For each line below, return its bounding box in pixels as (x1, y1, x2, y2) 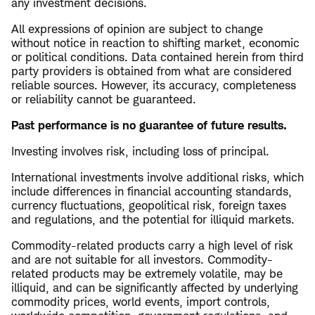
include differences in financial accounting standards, (11, 184, 292, 198)
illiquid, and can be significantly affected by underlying (11, 280, 298, 295)
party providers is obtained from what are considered (11, 63, 292, 78)
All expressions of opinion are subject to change (11, 21, 263, 36)
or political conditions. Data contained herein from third (11, 49, 304, 64)
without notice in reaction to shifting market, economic (11, 35, 300, 50)
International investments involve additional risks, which (11, 169, 304, 184)
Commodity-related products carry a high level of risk (11, 238, 293, 252)
